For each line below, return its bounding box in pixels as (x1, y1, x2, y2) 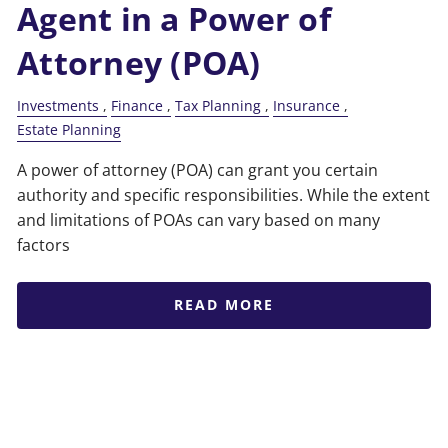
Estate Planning (17, 120, 122, 140)
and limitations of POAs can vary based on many (17, 208, 381, 231)
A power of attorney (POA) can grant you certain (17, 158, 379, 181)
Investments (17, 96, 100, 116)
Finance (111, 96, 164, 116)
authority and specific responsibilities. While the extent (17, 183, 431, 206)
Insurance (273, 96, 341, 116)
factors (17, 233, 71, 256)
